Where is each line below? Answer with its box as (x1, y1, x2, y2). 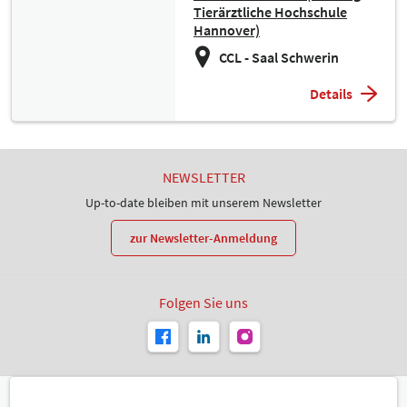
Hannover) (194, 21, 260, 39)
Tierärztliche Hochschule (194, 3, 347, 21)
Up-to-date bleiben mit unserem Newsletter (85, 194, 322, 211)
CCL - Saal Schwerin (219, 48, 339, 66)
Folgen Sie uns (159, 293, 248, 312)
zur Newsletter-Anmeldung (130, 229, 277, 246)
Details (310, 84, 352, 103)
